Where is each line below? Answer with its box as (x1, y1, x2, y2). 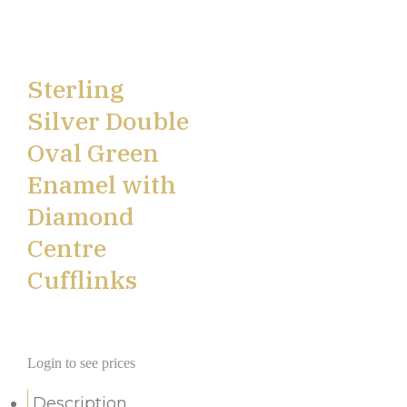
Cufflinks (27, 263, 137, 296)
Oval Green (27, 136, 159, 169)
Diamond (27, 200, 134, 233)
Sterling (27, 73, 124, 105)
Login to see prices (27, 355, 135, 372)
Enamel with (27, 168, 176, 201)
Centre (27, 232, 106, 264)
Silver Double (27, 104, 189, 137)
